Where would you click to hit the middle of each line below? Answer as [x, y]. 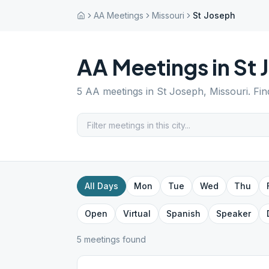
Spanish [183, 213]
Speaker [234, 213]
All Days [101, 186]
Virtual [137, 213]
